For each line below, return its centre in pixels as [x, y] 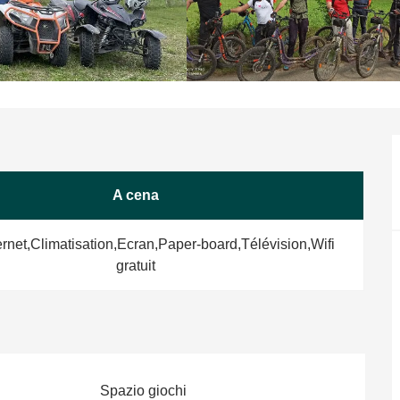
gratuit [135, 265]
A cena [135, 195]
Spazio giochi [144, 390]
